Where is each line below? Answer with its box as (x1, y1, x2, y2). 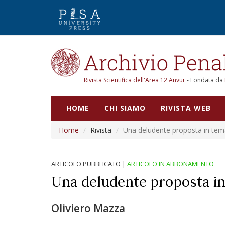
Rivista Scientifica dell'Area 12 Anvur (84, 76, 187, 84)
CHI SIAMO (104, 103, 146, 113)
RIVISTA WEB (161, 103, 211, 113)
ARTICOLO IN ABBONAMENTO (127, 159, 214, 168)
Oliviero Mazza (51, 201, 125, 215)
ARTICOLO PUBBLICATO (51, 159, 121, 168)
